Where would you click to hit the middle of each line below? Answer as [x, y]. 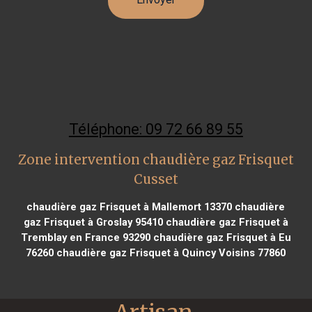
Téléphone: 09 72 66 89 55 [156, 129]
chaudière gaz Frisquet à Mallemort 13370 [130, 206]
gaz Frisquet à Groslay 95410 [93, 222]
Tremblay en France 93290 [85, 237]
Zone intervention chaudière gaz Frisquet [156, 159]
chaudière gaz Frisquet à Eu [220, 237]
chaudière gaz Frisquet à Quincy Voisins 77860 [170, 252]
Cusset [156, 179]
